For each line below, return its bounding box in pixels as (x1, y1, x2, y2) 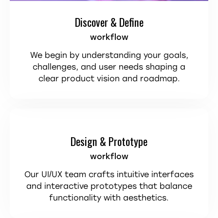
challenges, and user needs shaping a (33, 62, 185, 72)
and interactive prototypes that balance (26, 181, 192, 191)
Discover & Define (74, 14, 144, 30)
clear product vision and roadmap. (38, 74, 180, 84)
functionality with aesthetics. (49, 193, 169, 202)
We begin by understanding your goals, (30, 51, 188, 60)
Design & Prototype (71, 132, 147, 149)
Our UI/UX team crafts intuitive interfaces (24, 169, 194, 179)
